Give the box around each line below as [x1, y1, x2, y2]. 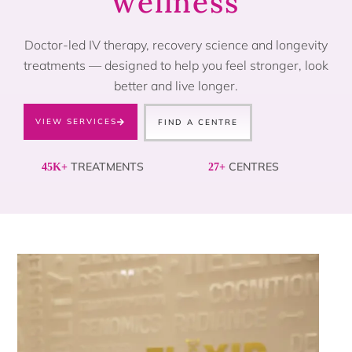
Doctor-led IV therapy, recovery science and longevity [24, 37, 328, 53]
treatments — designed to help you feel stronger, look [24, 57, 328, 74]
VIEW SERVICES [35, 116, 118, 127]
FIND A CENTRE [157, 117, 238, 128]
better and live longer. [114, 78, 238, 94]
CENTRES [225, 159, 279, 174]
